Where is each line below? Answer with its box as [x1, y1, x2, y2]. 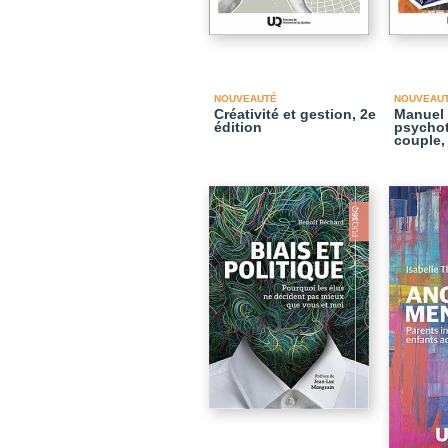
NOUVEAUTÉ [214, 93, 277, 104]
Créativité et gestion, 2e [214, 106, 376, 122]
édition [214, 119, 262, 135]
